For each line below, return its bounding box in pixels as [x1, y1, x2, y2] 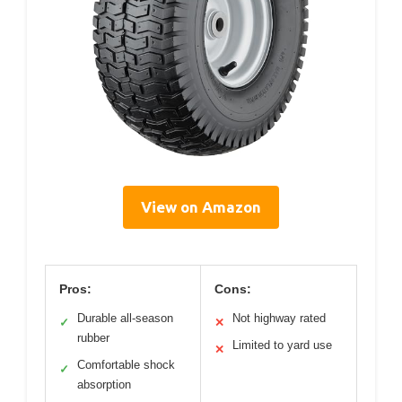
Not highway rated [232, 311, 326, 326]
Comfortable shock [77, 358, 175, 372]
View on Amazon [141, 198, 261, 216]
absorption [77, 378, 131, 392]
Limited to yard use [232, 338, 332, 353]
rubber [77, 331, 109, 345]
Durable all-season [77, 311, 173, 326]
